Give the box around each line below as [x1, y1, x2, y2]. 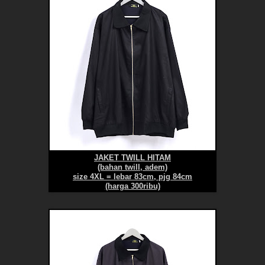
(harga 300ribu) [105, 182, 160, 191]
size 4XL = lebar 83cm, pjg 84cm [73, 173, 192, 182]
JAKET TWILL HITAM [94, 154, 171, 163]
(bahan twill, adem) [98, 163, 167, 172]
